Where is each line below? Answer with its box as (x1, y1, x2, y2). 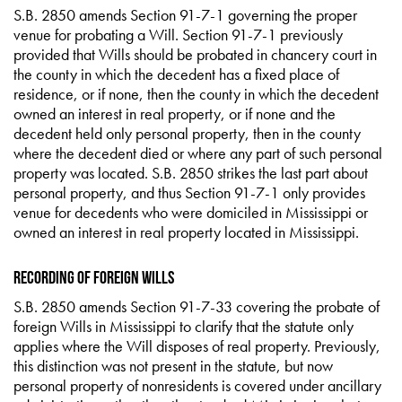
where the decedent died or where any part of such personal (13, 143, 382, 163)
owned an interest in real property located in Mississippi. (13, 222, 359, 242)
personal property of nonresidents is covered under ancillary (13, 375, 381, 396)
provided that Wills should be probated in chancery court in (13, 44, 377, 65)
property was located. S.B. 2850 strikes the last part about (13, 162, 368, 183)
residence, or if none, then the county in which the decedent (13, 83, 379, 104)
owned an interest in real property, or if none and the (13, 103, 336, 124)
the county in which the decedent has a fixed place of (13, 64, 339, 84)
